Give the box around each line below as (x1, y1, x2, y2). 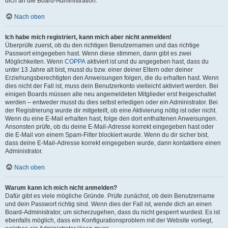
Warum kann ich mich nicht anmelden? (5, 184, 117, 191)
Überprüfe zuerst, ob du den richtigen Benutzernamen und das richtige (5, 42, 199, 49)
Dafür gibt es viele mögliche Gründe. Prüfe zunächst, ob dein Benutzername (5, 192, 215, 199)
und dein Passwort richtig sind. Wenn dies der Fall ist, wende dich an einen (5, 201, 212, 208)
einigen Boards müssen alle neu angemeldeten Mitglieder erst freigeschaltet (5, 91, 216, 98)
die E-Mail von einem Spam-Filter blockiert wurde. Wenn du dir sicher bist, (5, 131, 209, 138)
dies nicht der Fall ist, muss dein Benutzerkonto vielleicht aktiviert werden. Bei (5, 82, 218, 90)
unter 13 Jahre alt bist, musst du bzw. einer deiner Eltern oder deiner (5, 66, 193, 73)
